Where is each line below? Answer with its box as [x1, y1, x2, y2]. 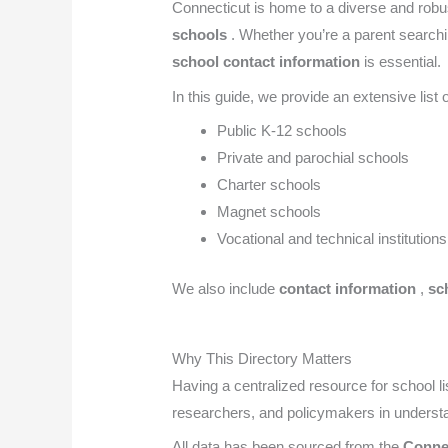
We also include [172, 279, 280, 297]
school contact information [172, 53, 365, 71]
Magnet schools [217, 203, 322, 221]
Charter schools [217, 176, 322, 194]
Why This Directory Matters [172, 349, 353, 367]
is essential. [364, 53, 442, 71]
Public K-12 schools [217, 122, 348, 140]
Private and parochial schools [217, 149, 410, 167]
